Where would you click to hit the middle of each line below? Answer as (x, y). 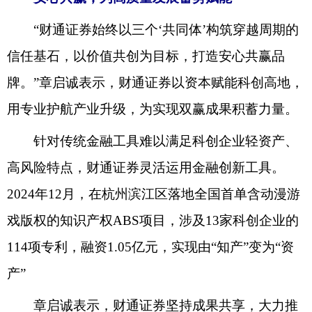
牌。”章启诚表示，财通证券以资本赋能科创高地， (155, 82)
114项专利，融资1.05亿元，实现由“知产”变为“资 (150, 247)
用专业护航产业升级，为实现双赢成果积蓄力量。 (153, 109)
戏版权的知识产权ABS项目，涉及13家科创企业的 (153, 220)
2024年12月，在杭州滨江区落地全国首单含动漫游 (154, 194)
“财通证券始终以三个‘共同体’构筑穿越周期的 (153, 29)
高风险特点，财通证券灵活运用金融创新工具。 (146, 167)
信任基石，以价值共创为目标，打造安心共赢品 (146, 56)
